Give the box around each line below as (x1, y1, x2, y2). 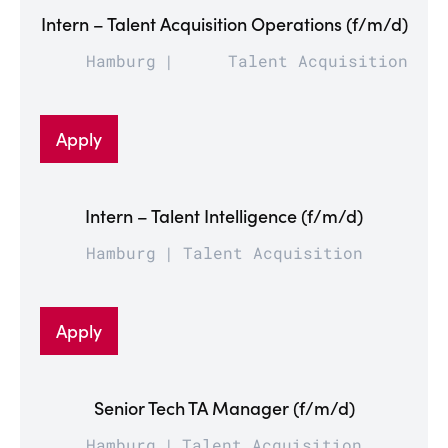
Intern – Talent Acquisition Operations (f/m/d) (40, 10, 408, 36)
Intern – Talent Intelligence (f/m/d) (85, 202, 363, 228)
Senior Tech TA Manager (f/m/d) (93, 394, 355, 420)
